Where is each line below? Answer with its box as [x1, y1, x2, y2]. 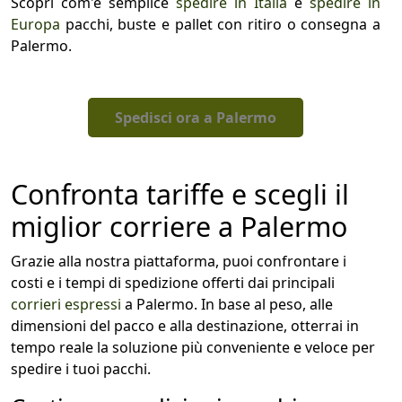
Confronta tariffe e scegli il [11, 176, 349, 214]
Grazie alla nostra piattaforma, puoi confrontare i [11, 251, 346, 272]
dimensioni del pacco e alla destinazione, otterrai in [11, 316, 359, 336]
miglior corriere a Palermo [11, 208, 347, 246]
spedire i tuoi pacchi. [11, 359, 151, 380]
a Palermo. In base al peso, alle [121, 294, 333, 315]
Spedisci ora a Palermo [115, 108, 276, 128]
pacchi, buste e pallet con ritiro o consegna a [60, 14, 380, 35]
